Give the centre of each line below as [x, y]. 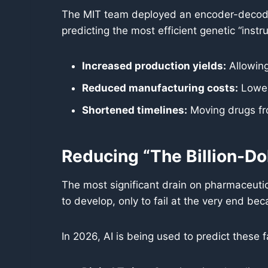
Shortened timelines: [135, 110]
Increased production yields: [154, 66]
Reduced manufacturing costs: [160, 88]
